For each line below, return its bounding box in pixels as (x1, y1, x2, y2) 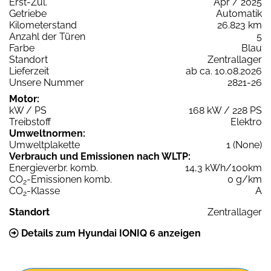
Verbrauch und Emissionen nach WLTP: (9, 151, 191, 163)
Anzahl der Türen (9, 31, 85, 43)
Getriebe (9, 8, 47, 20)
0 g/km (227, 174, 262, 186)
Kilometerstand (9, 19, 77, 31)
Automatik (216, 8, 262, 20)
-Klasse (27, 185, 60, 197)
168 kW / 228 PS (189, 105, 262, 117)
